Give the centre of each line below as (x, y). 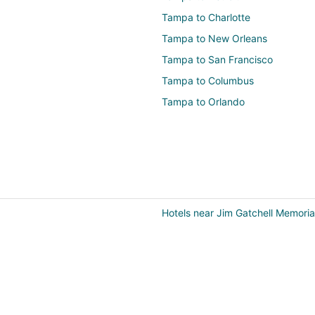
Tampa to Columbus (208, 80)
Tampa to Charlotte (206, 17)
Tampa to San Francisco (217, 59)
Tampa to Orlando (203, 101)
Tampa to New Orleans (214, 38)
